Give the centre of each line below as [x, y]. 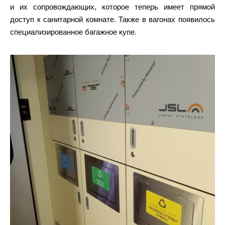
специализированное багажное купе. [73, 32]
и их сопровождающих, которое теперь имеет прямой [113, 7]
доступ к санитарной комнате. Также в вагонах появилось [113, 19]
